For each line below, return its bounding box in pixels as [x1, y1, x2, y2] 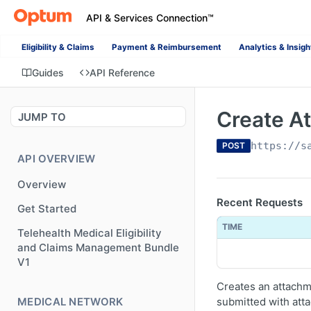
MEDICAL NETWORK [17, 294, 124, 308]
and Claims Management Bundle [17, 241, 179, 255]
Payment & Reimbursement [112, 42, 221, 52]
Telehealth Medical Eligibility [17, 226, 162, 240]
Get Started [17, 202, 76, 216]
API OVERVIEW [17, 152, 96, 165]
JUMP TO [18, 110, 66, 124]
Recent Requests [217, 196, 303, 209]
